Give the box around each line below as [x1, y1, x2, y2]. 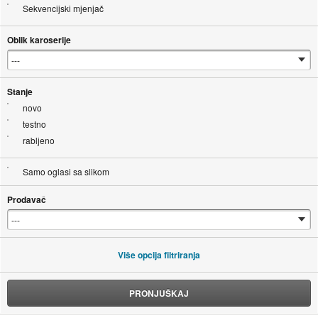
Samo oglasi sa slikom [22, 165, 109, 178]
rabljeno [22, 134, 55, 147]
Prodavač [6, 193, 46, 207]
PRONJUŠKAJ [129, 287, 189, 300]
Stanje [6, 85, 33, 99]
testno [22, 118, 46, 131]
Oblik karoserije [6, 33, 71, 47]
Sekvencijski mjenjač [22, 2, 104, 15]
